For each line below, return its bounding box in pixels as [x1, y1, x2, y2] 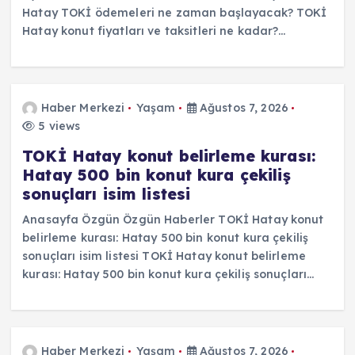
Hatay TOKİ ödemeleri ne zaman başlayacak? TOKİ [22, 5, 327, 20]
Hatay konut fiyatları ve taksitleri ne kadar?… [22, 23, 286, 38]
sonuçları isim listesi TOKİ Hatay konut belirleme [22, 248, 307, 263]
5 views [35, 118, 81, 133]
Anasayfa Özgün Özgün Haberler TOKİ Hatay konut [22, 212, 324, 227]
